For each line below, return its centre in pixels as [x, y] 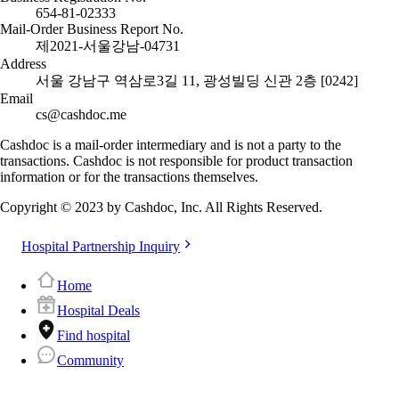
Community [90, 361]
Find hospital [94, 336]
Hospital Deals [98, 311]
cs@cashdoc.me [81, 115]
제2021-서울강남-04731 [108, 46]
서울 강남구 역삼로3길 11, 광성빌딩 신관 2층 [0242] [197, 81]
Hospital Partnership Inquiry [101, 247]
